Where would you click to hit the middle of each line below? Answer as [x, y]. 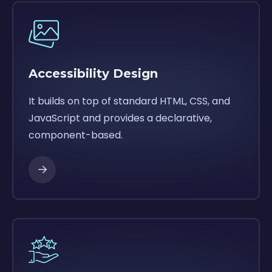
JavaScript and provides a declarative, [120, 118]
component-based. [76, 135]
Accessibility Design [93, 73]
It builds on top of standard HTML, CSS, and [129, 101]
